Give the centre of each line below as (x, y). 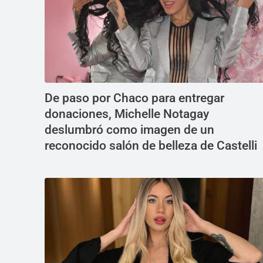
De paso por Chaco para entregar (134, 98)
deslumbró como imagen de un (129, 130)
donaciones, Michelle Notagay (127, 114)
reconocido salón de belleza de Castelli (151, 146)
